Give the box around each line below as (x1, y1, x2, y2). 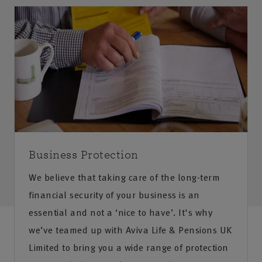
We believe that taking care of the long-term (29, 170, 220, 185)
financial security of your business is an (29, 188, 200, 202)
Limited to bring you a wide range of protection (29, 240, 229, 255)
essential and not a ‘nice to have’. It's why (29, 205, 212, 220)
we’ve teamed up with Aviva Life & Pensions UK (29, 223, 232, 237)
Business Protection (29, 149, 139, 161)
